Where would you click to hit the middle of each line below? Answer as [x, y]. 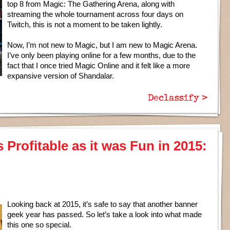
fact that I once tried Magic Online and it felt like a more [99, 65]
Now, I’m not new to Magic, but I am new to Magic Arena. [102, 45]
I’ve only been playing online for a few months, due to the [101, 55]
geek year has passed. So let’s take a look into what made [104, 214]
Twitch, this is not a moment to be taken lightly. [85, 24]
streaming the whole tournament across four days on [95, 14]
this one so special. [39, 225]
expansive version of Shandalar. [61, 76]
